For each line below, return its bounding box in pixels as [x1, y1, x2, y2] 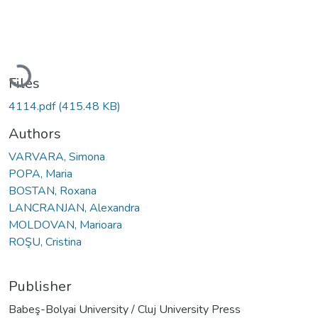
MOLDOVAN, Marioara [9, 216, 122, 233]
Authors [9, 124, 61, 143]
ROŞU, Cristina [9, 234, 82, 250]
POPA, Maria [9, 165, 72, 182]
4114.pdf [9, 98, 58, 114]
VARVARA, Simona [9, 148, 105, 165]
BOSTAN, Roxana [9, 182, 97, 199]
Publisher [9, 276, 72, 296]
